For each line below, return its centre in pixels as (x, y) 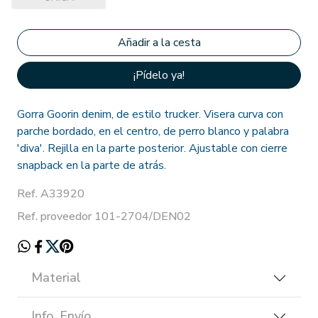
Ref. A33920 (51, 194)
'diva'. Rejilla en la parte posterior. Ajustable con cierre (152, 149)
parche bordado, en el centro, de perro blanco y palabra (153, 132)
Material (56, 278)
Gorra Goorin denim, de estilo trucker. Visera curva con (150, 115)
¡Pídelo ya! (159, 76)
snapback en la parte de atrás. (92, 166)
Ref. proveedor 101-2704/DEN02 (104, 217)
